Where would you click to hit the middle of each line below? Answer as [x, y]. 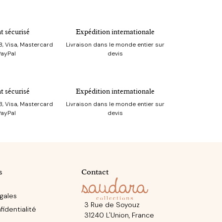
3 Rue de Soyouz [112, 204]
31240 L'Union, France [119, 215]
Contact [95, 172]
